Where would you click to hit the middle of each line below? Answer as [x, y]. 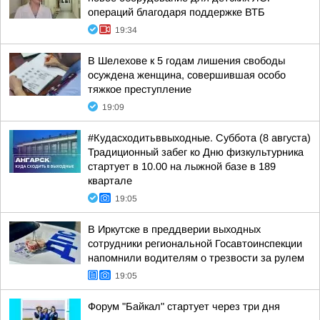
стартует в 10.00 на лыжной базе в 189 [182, 166]
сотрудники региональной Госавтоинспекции [195, 244]
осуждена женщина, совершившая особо [187, 75]
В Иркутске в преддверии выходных [174, 229]
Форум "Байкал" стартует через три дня [184, 306]
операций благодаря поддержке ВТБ [176, 12]
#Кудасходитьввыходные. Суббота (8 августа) [199, 138]
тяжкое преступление [140, 89]
